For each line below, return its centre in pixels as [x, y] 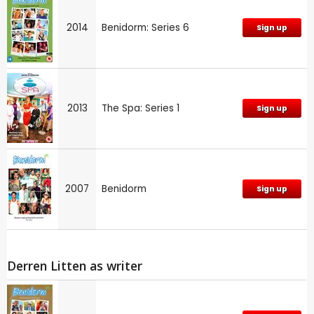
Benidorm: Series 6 [145, 28]
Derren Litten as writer [75, 266]
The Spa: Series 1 [141, 109]
